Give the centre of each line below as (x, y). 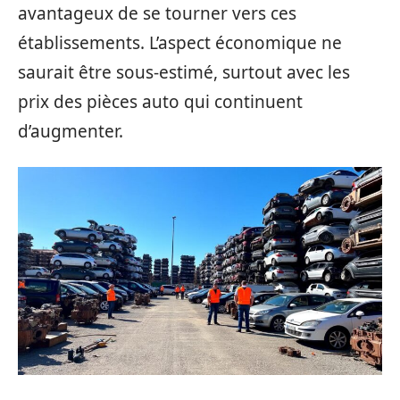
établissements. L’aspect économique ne (180, 43)
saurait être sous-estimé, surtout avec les (184, 72)
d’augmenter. (71, 131)
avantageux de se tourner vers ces (157, 13)
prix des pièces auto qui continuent (160, 102)
